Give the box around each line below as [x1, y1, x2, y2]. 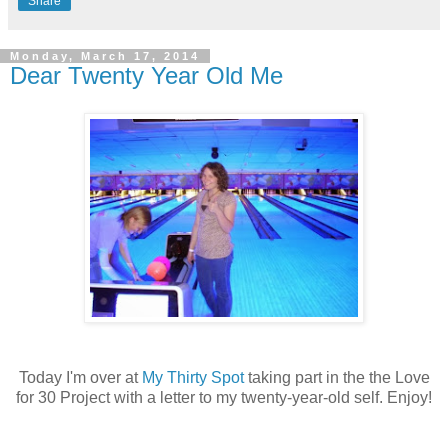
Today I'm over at [18, 369, 142, 387]
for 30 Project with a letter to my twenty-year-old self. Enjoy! [16, 389, 432, 407]
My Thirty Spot [141, 369, 248, 387]
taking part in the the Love [247, 369, 430, 387]
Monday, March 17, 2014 [10, 49, 200, 62]
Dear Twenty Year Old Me [10, 61, 283, 89]
